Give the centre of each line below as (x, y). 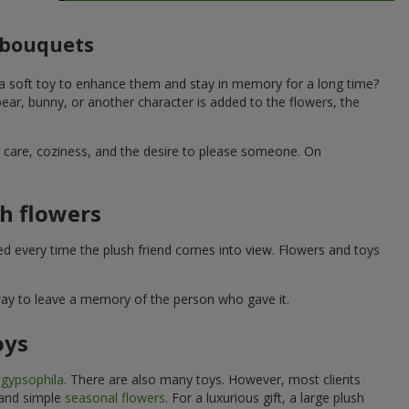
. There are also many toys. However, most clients (212, 379)
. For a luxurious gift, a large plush (265, 397)
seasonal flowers (115, 397)
